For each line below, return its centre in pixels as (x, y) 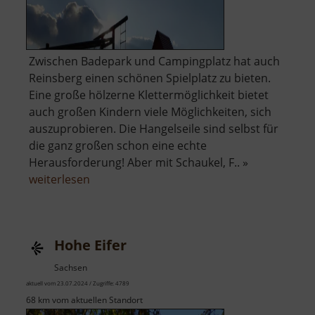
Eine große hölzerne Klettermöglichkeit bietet (149, 95)
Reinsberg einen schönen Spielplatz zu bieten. (150, 78)
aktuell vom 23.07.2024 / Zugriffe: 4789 (78, 283)
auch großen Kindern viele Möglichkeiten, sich (150, 112)
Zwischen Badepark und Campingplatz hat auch (154, 62)
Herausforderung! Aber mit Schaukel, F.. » (139, 163)
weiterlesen (59, 180)
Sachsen (71, 268)
